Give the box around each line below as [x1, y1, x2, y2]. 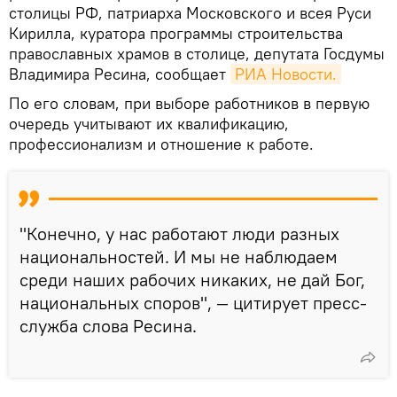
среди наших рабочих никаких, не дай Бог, [19, 268, 365, 291]
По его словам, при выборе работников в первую [9, 92, 370, 113]
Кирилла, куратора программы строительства [9, 22, 343, 43]
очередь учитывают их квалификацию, [9, 113, 289, 134]
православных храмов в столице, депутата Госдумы [9, 43, 385, 64]
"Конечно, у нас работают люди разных [19, 222, 339, 245]
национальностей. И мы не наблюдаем [19, 245, 338, 268]
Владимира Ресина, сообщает [9, 63, 230, 84]
